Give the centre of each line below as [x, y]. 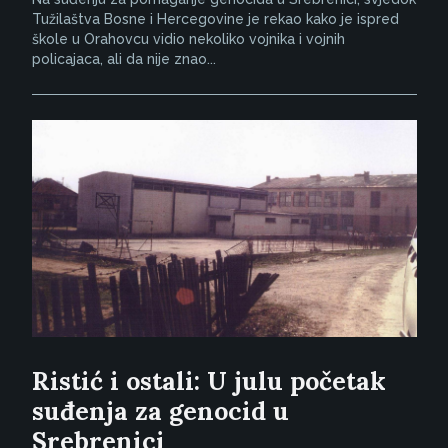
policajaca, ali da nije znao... [123, 58]
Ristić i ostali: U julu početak [208, 380]
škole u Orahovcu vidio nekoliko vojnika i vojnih [188, 38]
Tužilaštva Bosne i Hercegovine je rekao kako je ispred [215, 18]
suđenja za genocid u [160, 410]
